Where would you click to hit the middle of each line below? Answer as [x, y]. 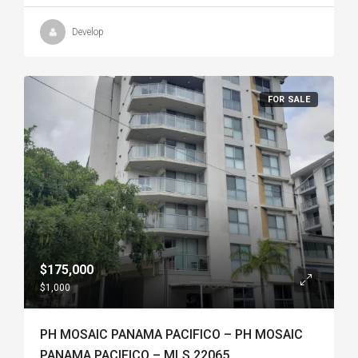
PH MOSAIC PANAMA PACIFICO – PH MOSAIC [171, 334]
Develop [88, 32]
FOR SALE [288, 99]
